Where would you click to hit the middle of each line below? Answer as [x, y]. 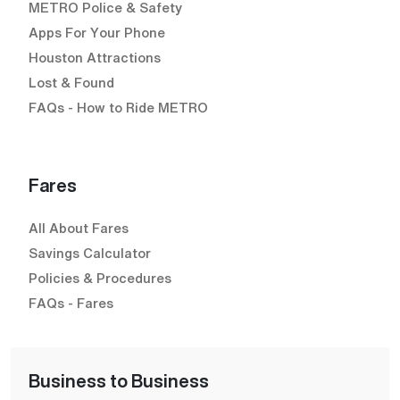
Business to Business [119, 380]
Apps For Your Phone [97, 32]
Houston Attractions [95, 57]
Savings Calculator [90, 252]
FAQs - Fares [71, 302]
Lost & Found [71, 82]
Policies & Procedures [100, 277]
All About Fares [79, 227]
